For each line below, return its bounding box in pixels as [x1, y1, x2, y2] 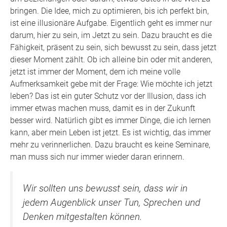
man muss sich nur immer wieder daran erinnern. [10, 152, 186, 162]
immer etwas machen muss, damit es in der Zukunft [10, 103, 195, 113]
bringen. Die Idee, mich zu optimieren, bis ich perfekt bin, [10, 6, 209, 16]
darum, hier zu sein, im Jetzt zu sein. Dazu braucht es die [10, 30, 212, 40]
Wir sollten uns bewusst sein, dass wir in [23, 182, 187, 194]
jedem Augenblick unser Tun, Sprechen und [23, 196, 200, 208]
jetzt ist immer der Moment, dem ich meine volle [10, 66, 180, 77]
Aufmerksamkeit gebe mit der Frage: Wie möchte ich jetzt [10, 79, 212, 89]
